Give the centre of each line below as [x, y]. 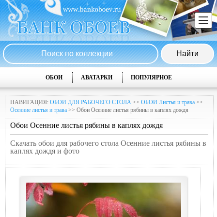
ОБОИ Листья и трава [168, 102]
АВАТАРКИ [96, 77]
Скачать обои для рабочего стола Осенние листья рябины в [108, 143]
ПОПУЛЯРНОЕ [151, 77]
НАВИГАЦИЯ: [30, 102]
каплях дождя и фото [45, 151]
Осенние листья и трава [39, 110]
